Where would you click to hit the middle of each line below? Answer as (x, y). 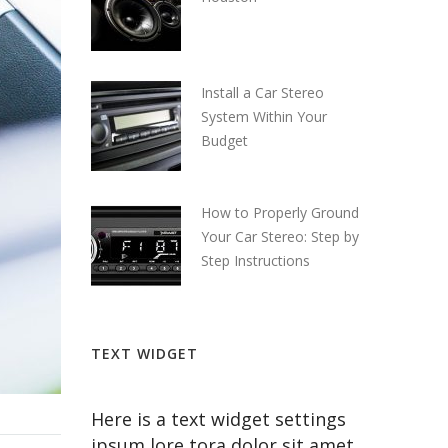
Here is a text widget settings (218, 418)
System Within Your (264, 116)
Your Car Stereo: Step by (280, 236)
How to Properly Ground (280, 212)
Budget (224, 140)
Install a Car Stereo (262, 92)
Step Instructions (255, 260)
